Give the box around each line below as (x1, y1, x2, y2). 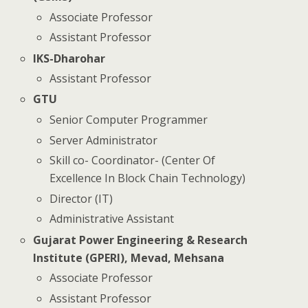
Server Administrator (49, 132, 158, 148)
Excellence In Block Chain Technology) (49, 170, 246, 186)
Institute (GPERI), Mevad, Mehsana (33, 250, 225, 265)
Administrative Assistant (49, 211, 175, 227)
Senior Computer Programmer (49, 111, 208, 127)
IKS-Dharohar (33, 50, 106, 66)
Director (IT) (49, 190, 113, 206)
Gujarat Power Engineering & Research (33, 232, 248, 247)
